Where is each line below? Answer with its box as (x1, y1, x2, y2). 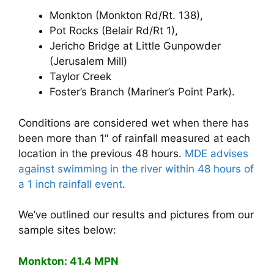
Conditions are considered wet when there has (18, 116, 249, 129)
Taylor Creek (50, 70, 111, 83)
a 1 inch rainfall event (18, 177, 122, 190)
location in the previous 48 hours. (18, 147, 185, 160)
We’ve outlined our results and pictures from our (18, 209, 254, 221)
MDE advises (185, 147, 248, 160)
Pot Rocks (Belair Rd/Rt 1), (50, 24, 178, 37)
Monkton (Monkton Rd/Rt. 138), (50, 9, 203, 22)
